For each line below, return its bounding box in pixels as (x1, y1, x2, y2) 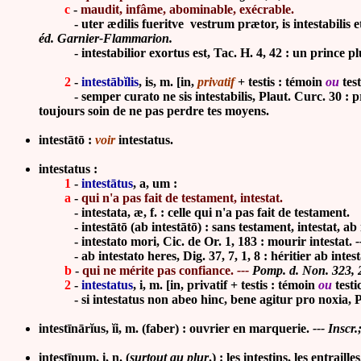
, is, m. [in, (139, 75, 197, 89)
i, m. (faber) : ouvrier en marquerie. (115, 322, 313, 335)
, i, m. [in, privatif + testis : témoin (133, 278, 318, 292)
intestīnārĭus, (39, 322, 112, 335)
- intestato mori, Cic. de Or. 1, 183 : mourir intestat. (39, 234, 352, 248)
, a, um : (133, 176, 180, 190)
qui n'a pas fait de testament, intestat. (81, 191, 286, 205)
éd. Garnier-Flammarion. (39, 31, 172, 45)
